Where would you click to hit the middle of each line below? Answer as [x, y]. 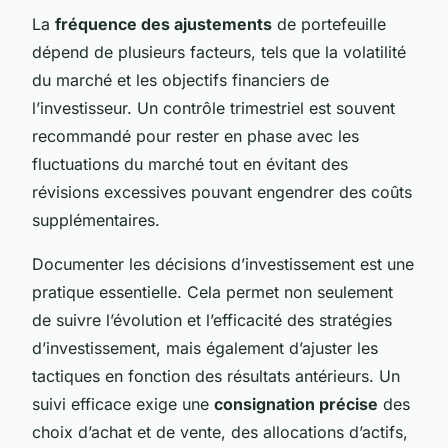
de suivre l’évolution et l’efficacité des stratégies [212, 319]
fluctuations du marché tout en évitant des [190, 163]
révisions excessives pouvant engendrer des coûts [222, 191]
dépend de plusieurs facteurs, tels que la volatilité [219, 51]
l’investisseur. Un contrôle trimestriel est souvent [213, 107]
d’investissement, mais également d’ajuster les [205, 347]
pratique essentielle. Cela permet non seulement [212, 291]
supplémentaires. [96, 219]
